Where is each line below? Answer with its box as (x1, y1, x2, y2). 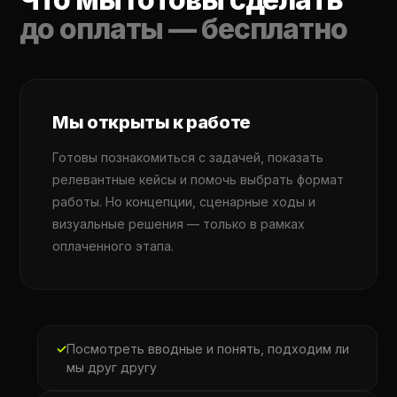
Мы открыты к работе (52, 112, 251, 133)
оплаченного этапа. (52, 238, 175, 253)
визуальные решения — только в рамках (52, 216, 306, 231)
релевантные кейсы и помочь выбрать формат (52, 172, 345, 187)
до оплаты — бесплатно (19, 12, 347, 46)
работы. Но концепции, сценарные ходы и (52, 194, 316, 209)
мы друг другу (66, 360, 158, 375)
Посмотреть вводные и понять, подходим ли (66, 341, 350, 356)
